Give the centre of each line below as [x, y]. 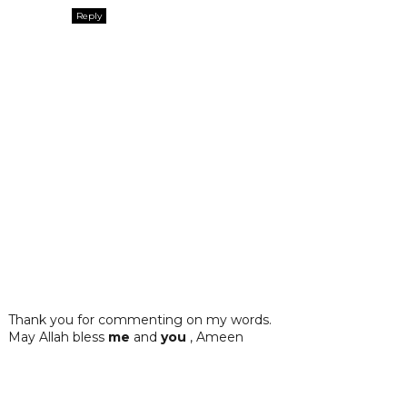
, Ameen [214, 338]
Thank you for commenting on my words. [139, 320]
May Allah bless [58, 338]
